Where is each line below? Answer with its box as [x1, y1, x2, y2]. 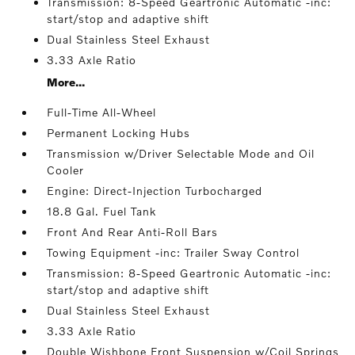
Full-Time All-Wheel [47, 105, 157, 119]
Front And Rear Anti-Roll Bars [47, 225, 219, 239]
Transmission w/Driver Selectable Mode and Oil [47, 147, 315, 160]
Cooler [47, 163, 85, 177]
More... [47, 75, 86, 89]
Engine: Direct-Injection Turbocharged [47, 184, 263, 197]
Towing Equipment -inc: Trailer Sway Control [47, 246, 300, 259]
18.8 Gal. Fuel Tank [47, 204, 157, 218]
